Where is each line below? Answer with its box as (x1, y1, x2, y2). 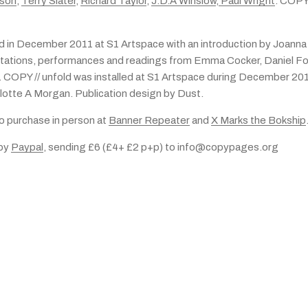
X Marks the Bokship (211, 115, 306, 126)
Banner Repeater (109, 115, 190, 126)
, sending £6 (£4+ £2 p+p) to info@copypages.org (43, 142, 278, 153)
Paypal (11, 142, 43, 153)
